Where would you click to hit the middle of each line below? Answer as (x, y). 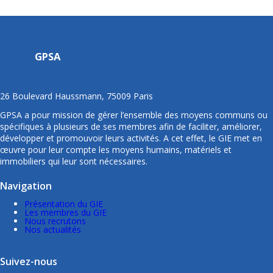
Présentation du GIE (64, 204)
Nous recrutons (55, 221)
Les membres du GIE (66, 213)
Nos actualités (53, 230)
